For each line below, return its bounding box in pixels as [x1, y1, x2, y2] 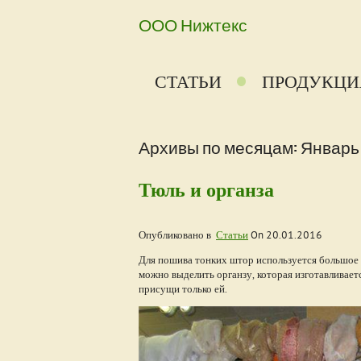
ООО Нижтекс [139, 11, 247, 38]
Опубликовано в [139, 228, 216, 242]
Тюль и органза [139, 177, 274, 202]
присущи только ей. [139, 282, 227, 296]
